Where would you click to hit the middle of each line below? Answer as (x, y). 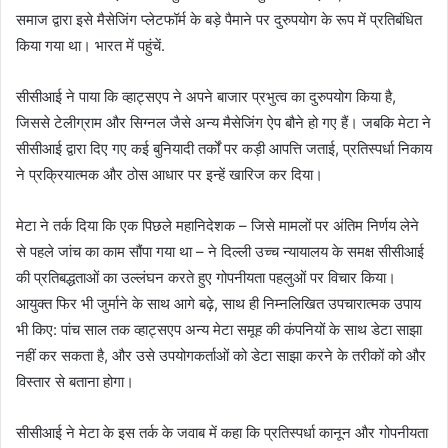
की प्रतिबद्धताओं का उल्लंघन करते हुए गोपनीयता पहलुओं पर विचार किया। (206, 278)
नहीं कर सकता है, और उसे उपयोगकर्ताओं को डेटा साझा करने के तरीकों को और (221, 356)
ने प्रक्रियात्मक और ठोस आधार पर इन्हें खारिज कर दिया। (169, 175)
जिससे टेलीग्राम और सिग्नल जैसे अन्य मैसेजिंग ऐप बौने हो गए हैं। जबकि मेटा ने (223, 123)
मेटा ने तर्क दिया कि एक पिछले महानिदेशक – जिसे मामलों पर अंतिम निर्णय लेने (217, 226)
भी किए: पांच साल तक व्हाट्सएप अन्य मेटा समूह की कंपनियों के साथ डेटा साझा (219, 330)
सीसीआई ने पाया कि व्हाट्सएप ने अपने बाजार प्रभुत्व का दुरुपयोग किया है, (206, 97)
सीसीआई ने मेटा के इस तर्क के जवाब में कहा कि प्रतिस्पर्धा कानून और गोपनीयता (222, 433)
